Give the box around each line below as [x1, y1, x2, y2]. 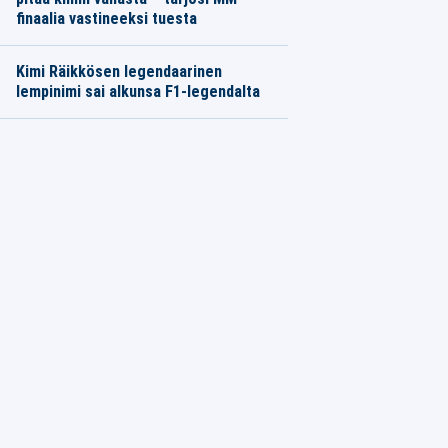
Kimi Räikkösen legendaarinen [15, 62, 222, 81]
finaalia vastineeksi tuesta [15, 9, 197, 28]
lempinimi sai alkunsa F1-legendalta [15, 82, 260, 101]
